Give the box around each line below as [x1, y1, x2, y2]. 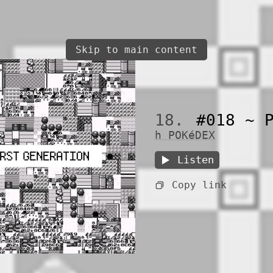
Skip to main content [76, 44, 197, 55]
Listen [177, 154, 214, 166]
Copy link [172, 179, 227, 191]
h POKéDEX [155, 129, 216, 142]
